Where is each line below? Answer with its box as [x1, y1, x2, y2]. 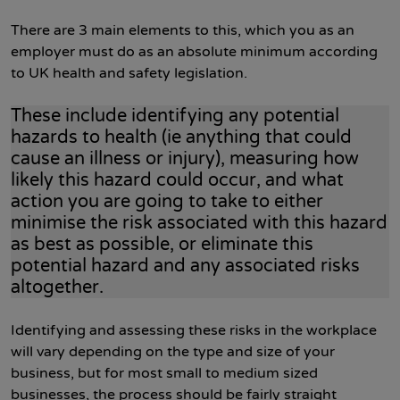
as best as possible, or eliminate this [11, 234, 313, 255]
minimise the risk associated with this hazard [11, 212, 387, 234]
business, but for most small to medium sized [11, 364, 318, 382]
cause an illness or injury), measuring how [11, 148, 359, 170]
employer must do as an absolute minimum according [11, 43, 378, 61]
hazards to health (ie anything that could [11, 127, 352, 148]
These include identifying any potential [11, 105, 339, 127]
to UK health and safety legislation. [11, 64, 247, 82]
